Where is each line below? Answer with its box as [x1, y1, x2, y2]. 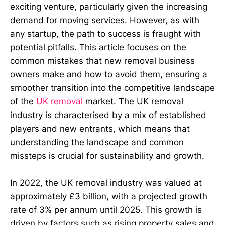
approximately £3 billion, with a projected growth [10, 191, 207, 202]
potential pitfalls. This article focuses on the [10, 42, 186, 53]
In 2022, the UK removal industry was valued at [10, 178, 202, 188]
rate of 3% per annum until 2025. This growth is [10, 205, 202, 215]
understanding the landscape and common [10, 137, 184, 148]
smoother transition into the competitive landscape [10, 83, 215, 93]
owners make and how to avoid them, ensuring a [10, 69, 207, 80]
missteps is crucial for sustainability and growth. [10, 151, 204, 161]
